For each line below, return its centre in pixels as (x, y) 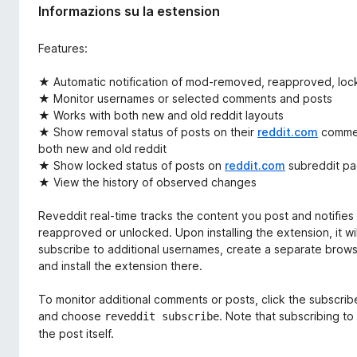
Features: (63, 49)
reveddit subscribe (162, 317)
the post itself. (76, 334)
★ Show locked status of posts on (131, 166)
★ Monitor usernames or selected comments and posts (185, 99)
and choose (71, 316)
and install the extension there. (120, 266)
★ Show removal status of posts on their (148, 132)
